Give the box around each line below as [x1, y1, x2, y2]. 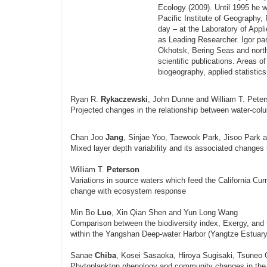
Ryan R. [70, 95, 101, 104]
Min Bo [70, 208, 97, 217]
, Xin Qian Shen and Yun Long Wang [111, 208, 238, 217]
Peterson [107, 165, 139, 174]
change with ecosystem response [70, 187, 186, 195]
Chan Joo [70, 133, 105, 142]
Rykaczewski [101, 95, 148, 104]
